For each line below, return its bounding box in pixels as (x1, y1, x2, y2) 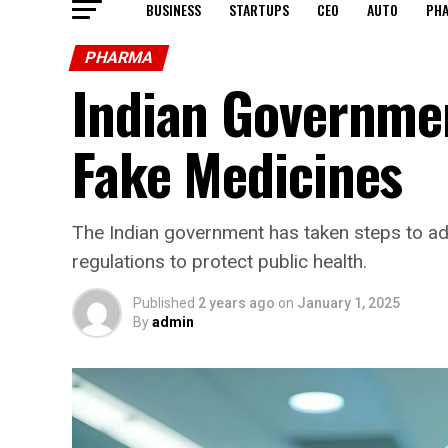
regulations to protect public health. (72, 249, 367, 273)
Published (133, 294, 195, 311)
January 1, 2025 (297, 294, 400, 311)
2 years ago (198, 294, 275, 311)
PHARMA (82, 47, 156, 67)
